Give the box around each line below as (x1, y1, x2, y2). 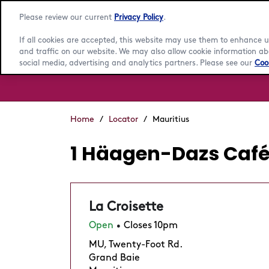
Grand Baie (89, 253, 140, 262)
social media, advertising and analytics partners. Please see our (19, 59, 255, 67)
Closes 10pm (124, 221, 178, 230)
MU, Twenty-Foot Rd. (89, 240, 183, 249)
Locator (109, 115, 138, 123)
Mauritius (153, 115, 189, 123)
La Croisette (89, 201, 163, 213)
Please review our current (19, 14, 114, 21)
